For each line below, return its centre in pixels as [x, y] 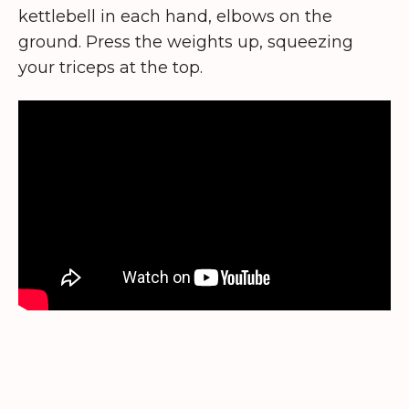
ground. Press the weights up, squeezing [186, 42]
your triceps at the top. [110, 67]
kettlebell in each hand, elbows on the [175, 16]
